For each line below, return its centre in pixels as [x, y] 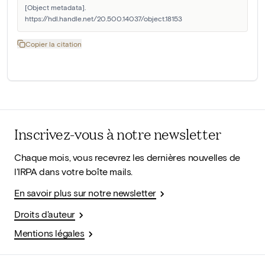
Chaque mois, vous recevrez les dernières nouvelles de [127, 157]
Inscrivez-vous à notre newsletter [118, 134]
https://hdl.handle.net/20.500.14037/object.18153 [104, 19]
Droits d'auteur [45, 214]
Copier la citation [54, 44]
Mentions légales [49, 233]
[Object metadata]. [55, 7]
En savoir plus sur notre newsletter [85, 193]
